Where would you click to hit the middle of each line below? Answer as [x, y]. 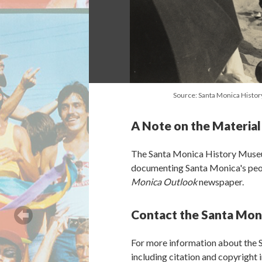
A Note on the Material [196, 125]
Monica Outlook [164, 182]
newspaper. [220, 182]
